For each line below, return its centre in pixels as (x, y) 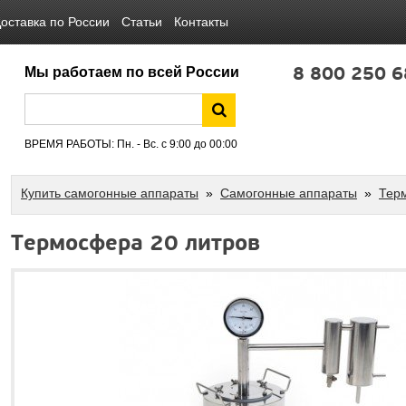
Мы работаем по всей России (132, 72)
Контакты (201, 22)
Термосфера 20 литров (135, 243)
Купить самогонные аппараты (110, 193)
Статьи (142, 22)
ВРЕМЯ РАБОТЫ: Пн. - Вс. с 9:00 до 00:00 (131, 144)
